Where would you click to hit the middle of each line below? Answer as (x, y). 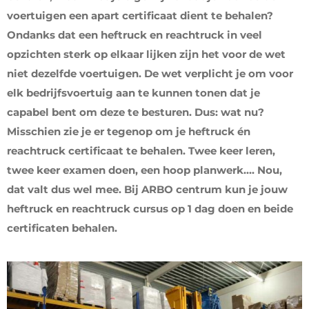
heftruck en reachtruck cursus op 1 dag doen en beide (150, 209)
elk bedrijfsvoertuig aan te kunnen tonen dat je (133, 93)
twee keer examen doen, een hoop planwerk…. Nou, (144, 170)
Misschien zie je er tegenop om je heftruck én (129, 131)
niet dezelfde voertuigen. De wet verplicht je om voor (150, 73)
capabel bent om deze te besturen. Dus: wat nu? (136, 112)
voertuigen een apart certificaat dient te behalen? (140, 16)
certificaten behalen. (62, 228)
